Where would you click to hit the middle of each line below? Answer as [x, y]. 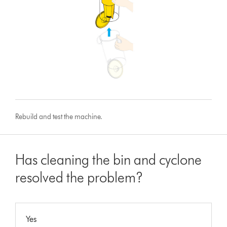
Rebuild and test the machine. [59, 117]
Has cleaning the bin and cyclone [109, 160]
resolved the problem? [79, 178]
